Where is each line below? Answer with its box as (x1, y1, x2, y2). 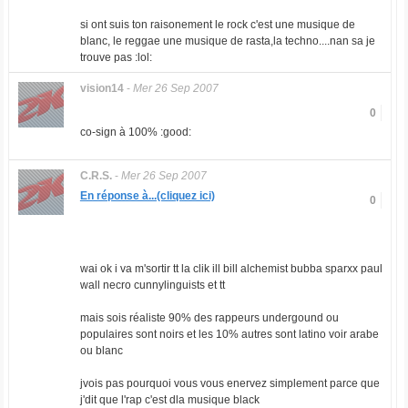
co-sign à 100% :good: (79, 126, 191, 138)
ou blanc (79, 344, 123, 357)
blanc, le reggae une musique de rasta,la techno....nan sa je (79, 35, 375, 47)
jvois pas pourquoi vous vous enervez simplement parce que (79, 377, 380, 390)
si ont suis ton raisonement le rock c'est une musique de (79, 18, 355, 31)
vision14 (79, 82, 124, 95)
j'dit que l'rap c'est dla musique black (79, 393, 260, 406)
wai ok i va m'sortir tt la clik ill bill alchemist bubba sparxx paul (79, 262, 382, 275)
